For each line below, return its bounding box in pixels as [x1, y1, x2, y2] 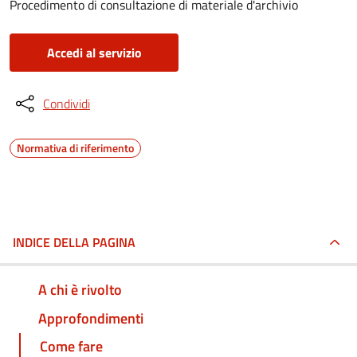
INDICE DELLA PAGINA [13, 233, 135, 252]
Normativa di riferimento [17, 139, 134, 156]
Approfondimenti [38, 307, 143, 329]
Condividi [43, 94, 90, 113]
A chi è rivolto [38, 278, 122, 300]
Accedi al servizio [46, 43, 142, 62]
